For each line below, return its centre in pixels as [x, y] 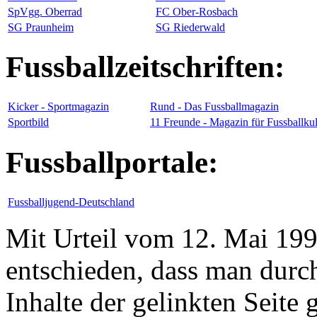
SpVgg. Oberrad [45, 11]
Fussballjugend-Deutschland [71, 202]
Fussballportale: [112, 163]
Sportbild [28, 122]
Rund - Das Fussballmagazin [214, 107]
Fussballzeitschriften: [145, 67]
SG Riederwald [190, 27]
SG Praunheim [41, 27]
